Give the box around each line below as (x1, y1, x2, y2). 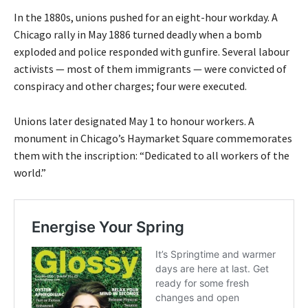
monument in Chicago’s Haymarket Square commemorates (14, 131, 292, 146)
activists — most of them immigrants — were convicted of (14, 62, 287, 76)
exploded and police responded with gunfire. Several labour (14, 45, 289, 59)
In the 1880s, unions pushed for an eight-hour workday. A (14, 10, 278, 25)
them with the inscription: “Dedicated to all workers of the (14, 148, 289, 163)
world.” (14, 166, 46, 180)
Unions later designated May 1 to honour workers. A (14, 114, 254, 129)
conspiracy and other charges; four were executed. (14, 79, 247, 93)
